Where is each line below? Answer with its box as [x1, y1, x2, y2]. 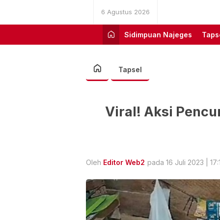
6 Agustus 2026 [101, 8, 150, 16]
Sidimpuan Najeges [124, 30, 192, 39]
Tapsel [118, 65, 142, 74]
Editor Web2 [103, 158, 145, 166]
